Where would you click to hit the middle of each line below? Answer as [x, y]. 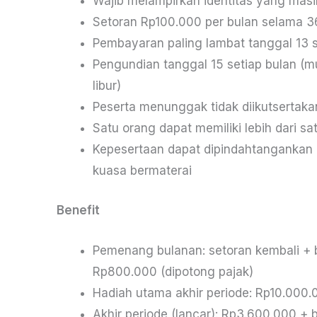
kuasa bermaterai [142, 171]
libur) [107, 86]
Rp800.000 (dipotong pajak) [173, 272]
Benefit [78, 210]
